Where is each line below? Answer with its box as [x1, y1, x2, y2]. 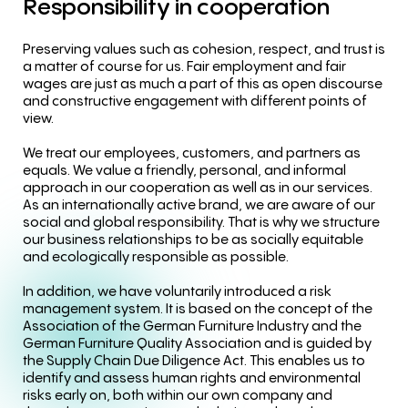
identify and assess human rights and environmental [23, 368, 361, 387]
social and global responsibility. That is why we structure [23, 211, 380, 230]
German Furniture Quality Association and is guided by [23, 333, 372, 352]
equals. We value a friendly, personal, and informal [23, 159, 346, 178]
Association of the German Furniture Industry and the [23, 316, 362, 335]
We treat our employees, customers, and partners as [23, 142, 361, 161]
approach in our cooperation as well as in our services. [23, 177, 372, 196]
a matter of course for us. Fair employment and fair [23, 56, 346, 75]
